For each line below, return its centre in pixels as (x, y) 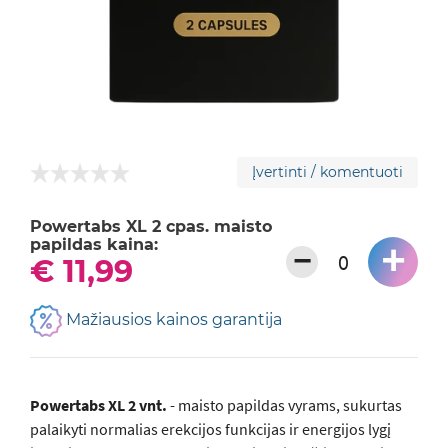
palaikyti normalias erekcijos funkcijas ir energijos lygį (210, 429)
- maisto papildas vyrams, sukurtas (284, 405)
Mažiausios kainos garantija (172, 320)
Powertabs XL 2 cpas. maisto (151, 226)
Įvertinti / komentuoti (327, 172)
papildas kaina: (94, 244)
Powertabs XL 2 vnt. (98, 405)
